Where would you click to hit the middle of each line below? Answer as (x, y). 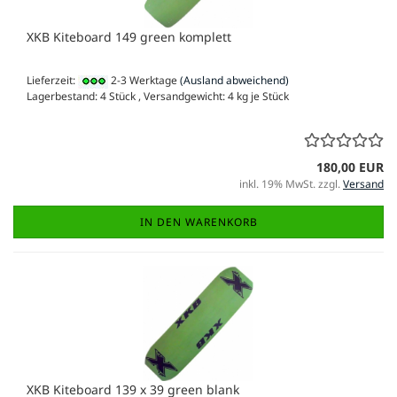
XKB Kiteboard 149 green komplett (129, 37)
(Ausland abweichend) (234, 81)
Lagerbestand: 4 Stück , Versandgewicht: (127, 96)
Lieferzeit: (52, 81)
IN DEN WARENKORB (198, 222)
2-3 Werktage (143, 81)
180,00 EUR (350, 167)
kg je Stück (261, 96)
